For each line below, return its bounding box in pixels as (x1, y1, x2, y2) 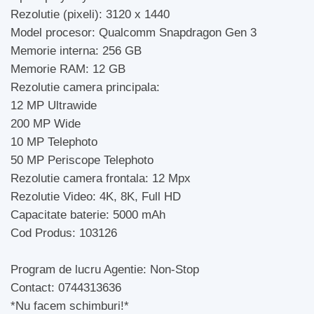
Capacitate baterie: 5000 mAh (11, 208, 165, 221)
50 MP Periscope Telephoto (11, 153, 153, 167)
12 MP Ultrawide (11, 99, 97, 112)
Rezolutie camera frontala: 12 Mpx (11, 172, 191, 185)
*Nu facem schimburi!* (11, 299, 129, 313)
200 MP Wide (11, 117, 81, 130)
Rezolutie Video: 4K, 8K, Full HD (11, 190, 181, 203)
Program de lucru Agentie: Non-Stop (11, 263, 199, 276)
